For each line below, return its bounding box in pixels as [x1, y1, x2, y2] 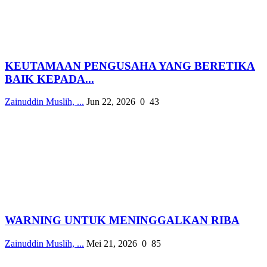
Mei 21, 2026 [86, 238, 137, 249]
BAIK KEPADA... [5, 72, 94, 85]
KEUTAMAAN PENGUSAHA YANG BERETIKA [5, 59, 255, 72]
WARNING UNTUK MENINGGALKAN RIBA [5, 214, 240, 227]
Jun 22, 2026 [86, 97, 135, 107]
